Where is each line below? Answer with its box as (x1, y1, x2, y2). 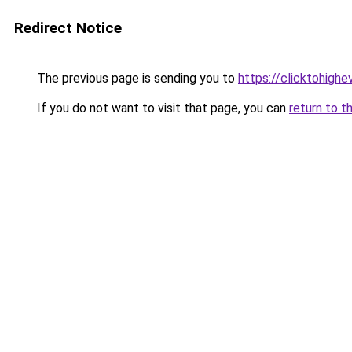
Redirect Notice (14, 19, 122, 37)
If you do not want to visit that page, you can (34, 101, 289, 115)
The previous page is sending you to (34, 71, 238, 86)
